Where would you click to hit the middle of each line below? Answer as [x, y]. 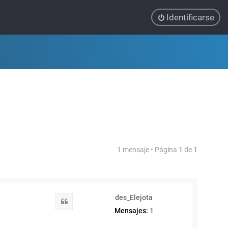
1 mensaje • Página [148, 150]
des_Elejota [134, 197]
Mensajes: [131, 211]
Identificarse [190, 17]
